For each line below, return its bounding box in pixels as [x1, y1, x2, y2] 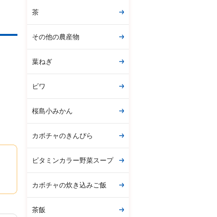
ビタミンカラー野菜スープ [32, 156, 113, 164]
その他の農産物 [32, 33, 79, 41]
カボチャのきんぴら [32, 132, 93, 139]
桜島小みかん [32, 107, 73, 115]
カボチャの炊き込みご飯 [32, 181, 107, 189]
